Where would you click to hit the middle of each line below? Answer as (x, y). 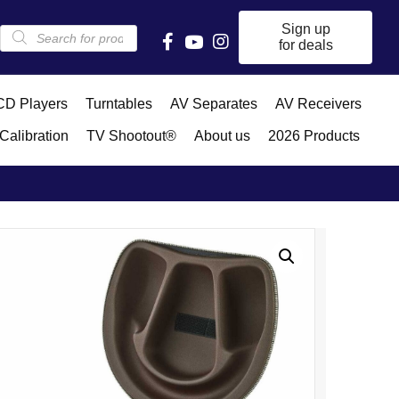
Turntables (118, 104)
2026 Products (313, 136)
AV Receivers (318, 104)
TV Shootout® (131, 136)
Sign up (305, 29)
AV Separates (213, 104)
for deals (305, 45)
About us (222, 136)
